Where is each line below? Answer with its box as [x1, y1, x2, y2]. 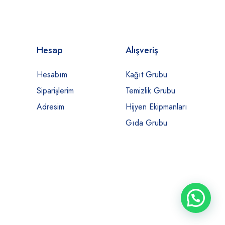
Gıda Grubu [125, 117, 167, 129]
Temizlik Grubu [125, 85, 175, 97]
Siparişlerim [37, 85, 74, 97]
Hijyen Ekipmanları [125, 101, 187, 113]
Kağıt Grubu [125, 69, 167, 81]
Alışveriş [125, 44, 158, 57]
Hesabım [37, 69, 68, 81]
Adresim [37, 101, 65, 113]
